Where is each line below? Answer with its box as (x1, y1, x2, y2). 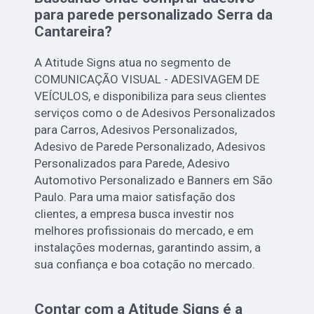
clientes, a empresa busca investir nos (34, 207, 235, 221)
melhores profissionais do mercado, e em (34, 224, 254, 238)
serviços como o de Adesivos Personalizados (34, 106, 276, 121)
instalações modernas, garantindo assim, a (34, 240, 261, 255)
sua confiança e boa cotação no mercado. (34, 257, 256, 272)
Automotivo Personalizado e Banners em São (34, 173, 273, 188)
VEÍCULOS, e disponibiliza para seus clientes (34, 89, 267, 104)
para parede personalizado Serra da (34, 6, 273, 24)
